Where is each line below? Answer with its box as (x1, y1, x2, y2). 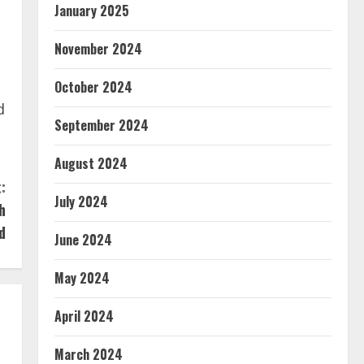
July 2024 (54, 191, 108, 211)
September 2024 (54, 115, 149, 135)
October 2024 (54, 76, 132, 97)
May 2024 (54, 267, 110, 288)
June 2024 (54, 229, 112, 249)
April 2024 (54, 305, 114, 326)
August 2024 (54, 153, 128, 173)
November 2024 (54, 38, 142, 58)
